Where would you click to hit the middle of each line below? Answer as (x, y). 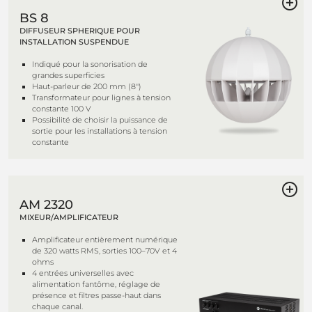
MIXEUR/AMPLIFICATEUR (69, 217)
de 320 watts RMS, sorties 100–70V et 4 (104, 251)
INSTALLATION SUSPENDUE (74, 42)
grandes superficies (68, 75)
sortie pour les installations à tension (100, 131)
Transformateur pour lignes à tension (101, 97)
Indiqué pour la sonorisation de (90, 64)
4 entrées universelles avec (83, 273)
